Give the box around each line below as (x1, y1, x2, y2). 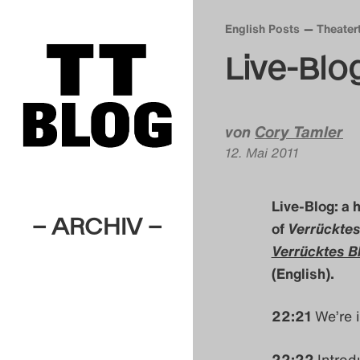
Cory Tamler (255, 120, 343, 143)
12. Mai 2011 (225, 142, 298, 162)
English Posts (225, 20, 300, 37)
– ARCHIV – (31, 211, 162, 239)
